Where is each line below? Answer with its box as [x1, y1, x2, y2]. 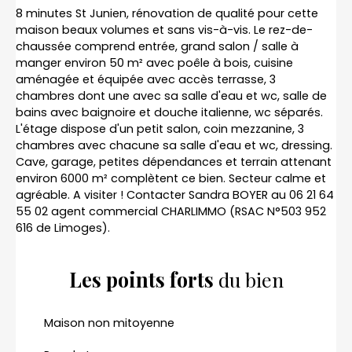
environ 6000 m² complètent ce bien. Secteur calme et [16, 170, 326, 186]
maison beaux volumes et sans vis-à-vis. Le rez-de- [16, 21, 313, 38]
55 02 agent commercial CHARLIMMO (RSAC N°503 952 [16, 203, 326, 219]
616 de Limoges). [16, 219, 110, 236]
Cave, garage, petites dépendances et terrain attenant [16, 153, 332, 170]
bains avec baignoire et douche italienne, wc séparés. [16, 104, 323, 120]
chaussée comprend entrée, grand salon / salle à [16, 38, 299, 54]
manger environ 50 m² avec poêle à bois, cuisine [16, 54, 293, 71]
